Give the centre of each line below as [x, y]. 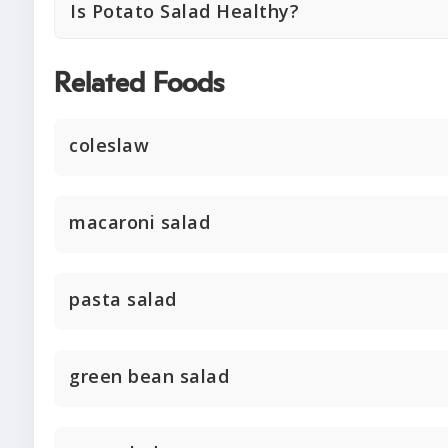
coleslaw [109, 145]
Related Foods [139, 84]
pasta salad [123, 299]
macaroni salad [139, 222]
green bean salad [149, 376]
